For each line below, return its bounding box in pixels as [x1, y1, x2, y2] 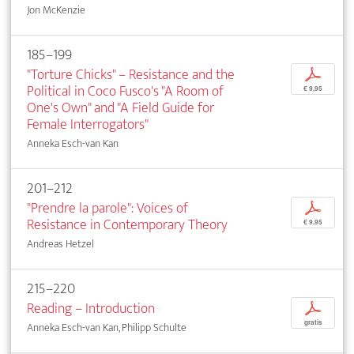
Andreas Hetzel [27, 235, 94, 254]
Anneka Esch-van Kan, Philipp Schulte [27, 318, 186, 337]
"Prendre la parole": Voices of [27, 196, 188, 221]
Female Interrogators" [27, 112, 149, 137]
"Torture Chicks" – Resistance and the [27, 62, 235, 88]
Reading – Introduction [27, 296, 155, 322]
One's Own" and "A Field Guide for [27, 96, 214, 121]
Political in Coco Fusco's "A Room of [27, 79, 224, 104]
